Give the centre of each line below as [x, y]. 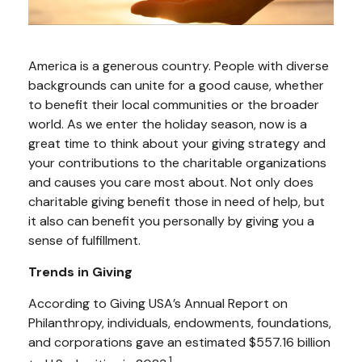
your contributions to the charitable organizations [177, 162]
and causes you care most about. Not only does [171, 182]
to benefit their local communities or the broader [174, 104]
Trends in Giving [80, 271]
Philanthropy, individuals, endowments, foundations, [180, 322]
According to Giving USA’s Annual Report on [158, 303]
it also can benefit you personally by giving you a [171, 221]
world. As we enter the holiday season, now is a [168, 124]
